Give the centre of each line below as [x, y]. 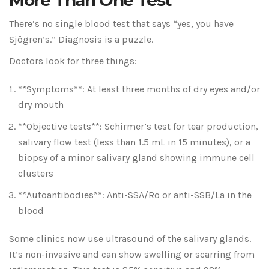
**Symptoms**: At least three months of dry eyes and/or [139, 89]
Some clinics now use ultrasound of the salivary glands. [130, 239]
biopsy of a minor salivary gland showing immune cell [136, 158]
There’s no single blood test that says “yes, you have [121, 24]
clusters [36, 174]
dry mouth [41, 105]
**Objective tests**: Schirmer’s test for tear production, [138, 127]
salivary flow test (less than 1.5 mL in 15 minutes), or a [134, 142]
